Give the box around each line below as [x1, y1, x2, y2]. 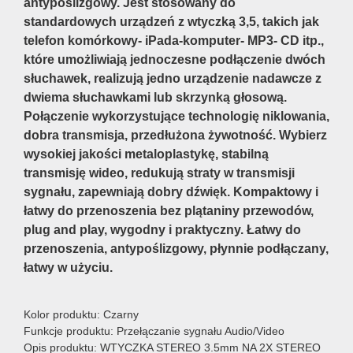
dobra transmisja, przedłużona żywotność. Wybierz [24, 128, 327, 143]
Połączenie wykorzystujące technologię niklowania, [24, 109, 329, 124]
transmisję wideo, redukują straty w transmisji [24, 165, 295, 180]
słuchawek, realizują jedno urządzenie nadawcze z [24, 71, 321, 86]
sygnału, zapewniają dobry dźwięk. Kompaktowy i [24, 184, 318, 199]
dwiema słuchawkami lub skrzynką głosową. [24, 90, 287, 105]
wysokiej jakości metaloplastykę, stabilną [24, 147, 269, 162]
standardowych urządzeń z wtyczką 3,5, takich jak [24, 14, 319, 29]
